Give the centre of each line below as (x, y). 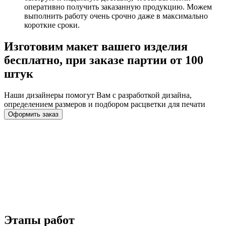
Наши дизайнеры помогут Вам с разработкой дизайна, (98, 95)
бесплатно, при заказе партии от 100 (104, 60)
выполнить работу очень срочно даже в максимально (116, 16)
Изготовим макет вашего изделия (96, 47)
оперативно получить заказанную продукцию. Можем (118, 7)
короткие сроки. (52, 25)
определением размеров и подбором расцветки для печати (105, 104)
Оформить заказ (33, 115)
